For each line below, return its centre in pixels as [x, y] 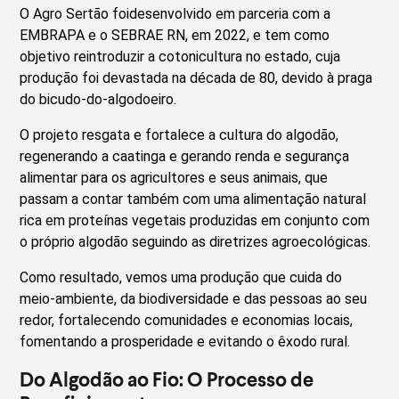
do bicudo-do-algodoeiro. [98, 99]
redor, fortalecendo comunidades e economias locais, [187, 320]
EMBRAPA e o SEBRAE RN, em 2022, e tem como [175, 35]
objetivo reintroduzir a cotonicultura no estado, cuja [180, 56]
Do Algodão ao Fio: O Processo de [167, 379]
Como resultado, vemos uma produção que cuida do [181, 277]
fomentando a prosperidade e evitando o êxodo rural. [185, 341]
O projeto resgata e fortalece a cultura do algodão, [179, 134]
